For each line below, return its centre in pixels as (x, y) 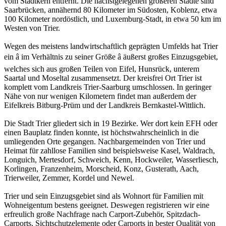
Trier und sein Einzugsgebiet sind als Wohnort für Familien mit (104, 196)
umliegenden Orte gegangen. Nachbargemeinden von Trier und (105, 142)
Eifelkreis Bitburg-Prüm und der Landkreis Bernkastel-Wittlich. (105, 105)
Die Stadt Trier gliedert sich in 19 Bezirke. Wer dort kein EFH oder (111, 124)
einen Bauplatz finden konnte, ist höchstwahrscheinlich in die (101, 133)
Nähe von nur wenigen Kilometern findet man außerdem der (100, 96)
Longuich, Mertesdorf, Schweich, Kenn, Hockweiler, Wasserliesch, (111, 160)
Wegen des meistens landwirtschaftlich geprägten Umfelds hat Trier (111, 46)
